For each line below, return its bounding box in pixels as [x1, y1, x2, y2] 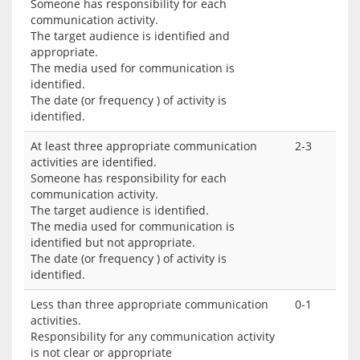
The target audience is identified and [31, 28, 230, 43]
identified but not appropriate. [31, 235, 195, 250]
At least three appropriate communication [31, 138, 257, 153]
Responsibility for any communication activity [31, 329, 275, 344]
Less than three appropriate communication [31, 297, 268, 312]
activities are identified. [31, 154, 157, 170]
